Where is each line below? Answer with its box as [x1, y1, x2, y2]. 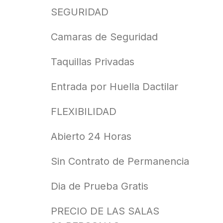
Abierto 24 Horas [51, 130, 131, 143]
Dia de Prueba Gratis [51, 180, 148, 193]
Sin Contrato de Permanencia [51, 155, 189, 168]
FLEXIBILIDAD [51, 106, 116, 118]
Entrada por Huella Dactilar [51, 81, 178, 93]
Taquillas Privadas [51, 56, 134, 68]
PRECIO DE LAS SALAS [51, 205, 159, 218]
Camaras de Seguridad [51, 31, 158, 43]
